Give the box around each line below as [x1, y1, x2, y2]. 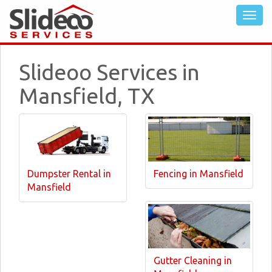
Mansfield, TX [19, 83, 155, 108]
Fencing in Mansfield [154, 168, 243, 179]
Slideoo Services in [19, 59, 200, 84]
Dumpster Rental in [27, 168, 111, 179]
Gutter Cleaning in [154, 255, 232, 266]
